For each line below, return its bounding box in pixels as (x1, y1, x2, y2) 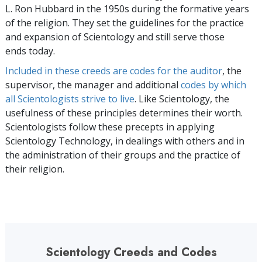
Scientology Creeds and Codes (45, 244, 217, 261)
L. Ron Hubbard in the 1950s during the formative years (5, 2, 249, 15)
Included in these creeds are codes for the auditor (5, 64, 222, 77)
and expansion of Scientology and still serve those (5, 30, 225, 43)
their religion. (5, 163, 64, 175)
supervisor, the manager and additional (5, 78, 181, 91)
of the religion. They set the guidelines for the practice (5, 16, 244, 29)
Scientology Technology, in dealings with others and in (5, 135, 244, 147)
